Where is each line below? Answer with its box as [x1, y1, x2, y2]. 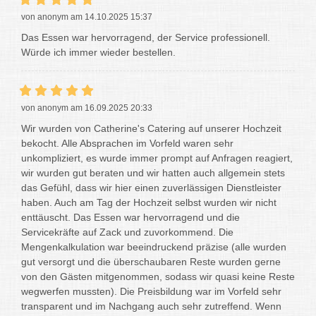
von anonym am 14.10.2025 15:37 [21, 11, 152, 22]
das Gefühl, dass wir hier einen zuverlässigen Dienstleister [21, 181, 281, 193]
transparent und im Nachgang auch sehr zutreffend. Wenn [21, 300, 281, 312]
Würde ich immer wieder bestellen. [21, 46, 176, 58]
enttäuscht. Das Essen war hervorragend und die [21, 211, 240, 223]
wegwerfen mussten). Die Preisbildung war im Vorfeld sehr [21, 285, 281, 297]
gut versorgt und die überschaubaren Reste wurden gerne [21, 255, 281, 267]
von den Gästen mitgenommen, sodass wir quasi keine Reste [21, 270, 295, 282]
